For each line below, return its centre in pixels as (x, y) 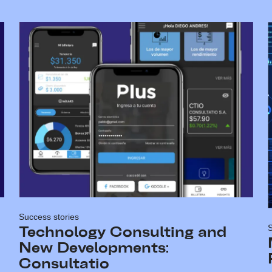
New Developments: (94, 248)
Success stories (49, 216)
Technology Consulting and (123, 232)
